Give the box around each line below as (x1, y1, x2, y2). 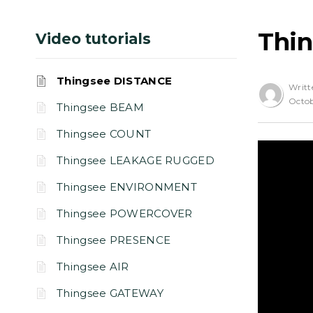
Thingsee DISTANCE (57, 74, 173, 87)
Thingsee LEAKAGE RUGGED (57, 154, 214, 167)
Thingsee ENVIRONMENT (57, 180, 197, 194)
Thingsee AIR (57, 260, 129, 273)
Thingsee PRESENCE (57, 233, 171, 247)
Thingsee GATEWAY (57, 286, 163, 300)
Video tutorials (36, 30, 151, 48)
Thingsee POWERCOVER (57, 207, 193, 220)
